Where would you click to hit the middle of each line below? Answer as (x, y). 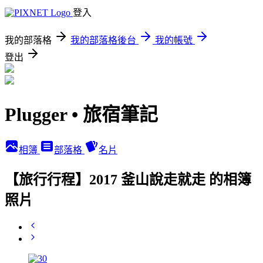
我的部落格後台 (103, 40)
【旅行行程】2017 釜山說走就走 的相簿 (128, 179)
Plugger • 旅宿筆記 (81, 115)
